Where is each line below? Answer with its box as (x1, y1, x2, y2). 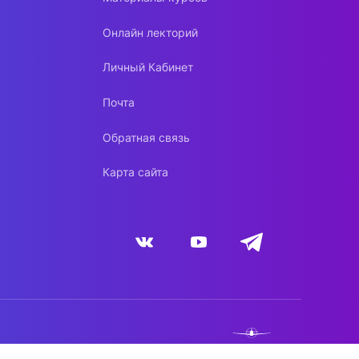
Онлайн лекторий (102, 25, 198, 39)
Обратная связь (102, 130, 190, 144)
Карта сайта (102, 165, 168, 179)
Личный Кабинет (102, 60, 193, 75)
